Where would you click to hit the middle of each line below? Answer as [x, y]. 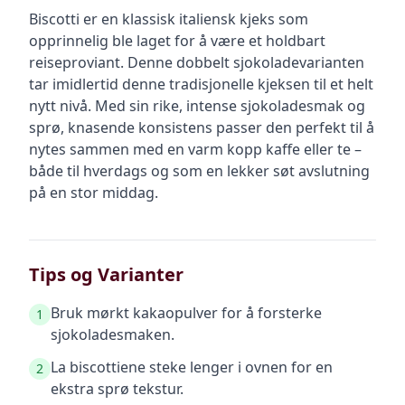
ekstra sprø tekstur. [117, 389]
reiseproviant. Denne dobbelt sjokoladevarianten [197, 62]
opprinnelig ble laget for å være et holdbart [177, 41]
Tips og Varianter [106, 274]
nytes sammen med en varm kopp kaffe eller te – [195, 149]
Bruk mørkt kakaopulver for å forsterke [186, 313]
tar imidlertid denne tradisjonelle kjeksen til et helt [201, 84]
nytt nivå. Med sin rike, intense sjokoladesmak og [197, 106]
